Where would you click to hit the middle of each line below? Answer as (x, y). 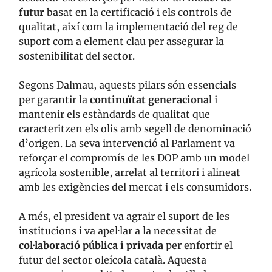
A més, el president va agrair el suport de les (124, 216)
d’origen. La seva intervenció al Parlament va (127, 144)
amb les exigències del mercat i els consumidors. (135, 187)
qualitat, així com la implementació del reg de (128, 27)
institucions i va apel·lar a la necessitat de (118, 231)
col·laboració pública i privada (91, 246)
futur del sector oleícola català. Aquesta (113, 260)
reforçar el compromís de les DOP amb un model (134, 158)
